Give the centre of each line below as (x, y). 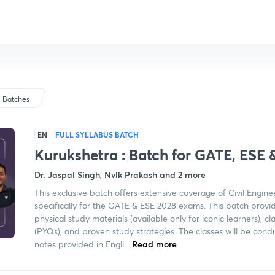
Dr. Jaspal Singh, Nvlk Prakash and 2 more (120, 175)
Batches (16, 99)
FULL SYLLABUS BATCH (97, 134)
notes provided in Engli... (82, 244)
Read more (153, 244)
